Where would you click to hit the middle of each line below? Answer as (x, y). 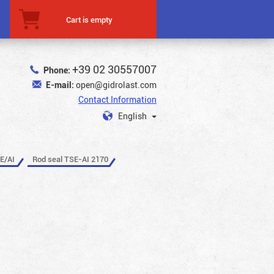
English (133, 116)
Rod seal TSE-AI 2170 (70, 159)
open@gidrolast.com (116, 85)
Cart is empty (89, 19)
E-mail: (60, 85)
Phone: (57, 70)
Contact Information (117, 99)
